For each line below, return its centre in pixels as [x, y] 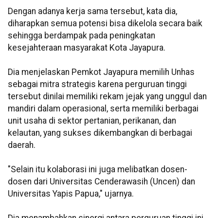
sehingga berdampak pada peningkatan [82, 36]
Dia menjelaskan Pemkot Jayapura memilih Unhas [101, 72]
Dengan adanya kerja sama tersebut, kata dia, [92, 11]
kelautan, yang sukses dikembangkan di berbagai [100, 133]
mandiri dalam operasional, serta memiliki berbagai [103, 109]
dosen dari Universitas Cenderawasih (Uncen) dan [101, 182]
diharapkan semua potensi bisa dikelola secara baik [105, 23]
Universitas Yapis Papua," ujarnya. [71, 194]
